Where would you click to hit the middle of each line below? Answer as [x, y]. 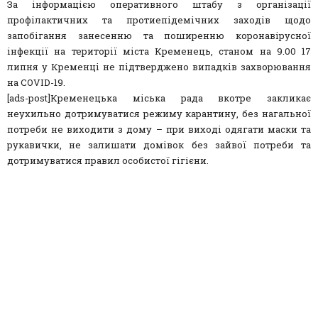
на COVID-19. [36, 82]
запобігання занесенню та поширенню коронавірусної [159, 35]
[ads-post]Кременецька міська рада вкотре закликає [159, 98]
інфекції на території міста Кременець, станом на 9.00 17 [159, 51]
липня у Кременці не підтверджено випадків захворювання [159, 66]
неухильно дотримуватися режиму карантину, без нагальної [159, 113]
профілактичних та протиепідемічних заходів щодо [159, 20]
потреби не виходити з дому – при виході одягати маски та [159, 129]
